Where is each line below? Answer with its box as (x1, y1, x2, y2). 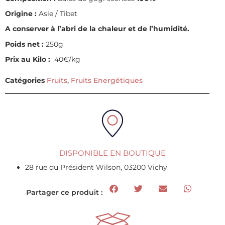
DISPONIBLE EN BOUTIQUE (59, 148, 166, 158)
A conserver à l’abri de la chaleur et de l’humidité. (5, 24, 189, 34)
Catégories (5, 76, 45, 85)
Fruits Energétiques (71, 76, 143, 85)
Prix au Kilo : (5, 55, 50, 64)
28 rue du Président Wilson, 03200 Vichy (25, 163, 169, 172)
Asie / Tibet (37, 9, 77, 18)
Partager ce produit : (26, 188, 102, 197)
